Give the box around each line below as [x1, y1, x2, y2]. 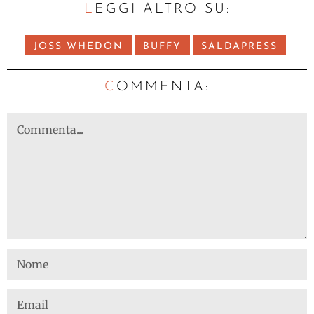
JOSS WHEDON [34, 41, 123, 52]
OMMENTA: [116, 79, 210, 94]
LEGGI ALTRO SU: [94, 1, 231, 16]
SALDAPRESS [201, 41, 278, 52]
